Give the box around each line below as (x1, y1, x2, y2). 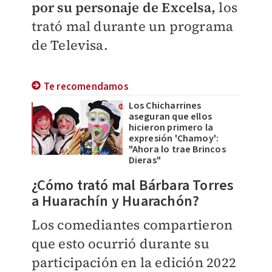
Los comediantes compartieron (31, 216, 233, 234)
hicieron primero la (128, 121, 214, 135)
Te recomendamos (43, 80, 129, 95)
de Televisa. (31, 36, 108, 54)
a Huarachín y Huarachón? (31, 191, 200, 212)
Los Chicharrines (128, 99, 202, 113)
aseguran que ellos (128, 110, 212, 124)
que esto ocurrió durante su (31, 234, 209, 253)
